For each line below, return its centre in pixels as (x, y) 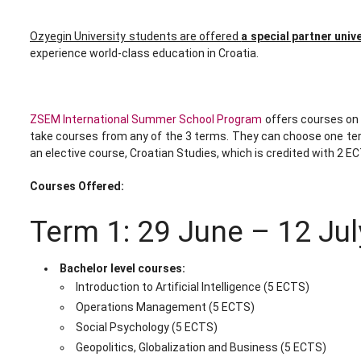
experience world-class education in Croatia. (145, 54)
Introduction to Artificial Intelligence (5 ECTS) (192, 287)
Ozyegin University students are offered (136, 37)
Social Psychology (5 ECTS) (146, 328)
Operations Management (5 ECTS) (165, 307)
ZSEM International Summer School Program (146, 120)
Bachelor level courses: (122, 269)
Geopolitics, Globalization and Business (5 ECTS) (201, 348)
